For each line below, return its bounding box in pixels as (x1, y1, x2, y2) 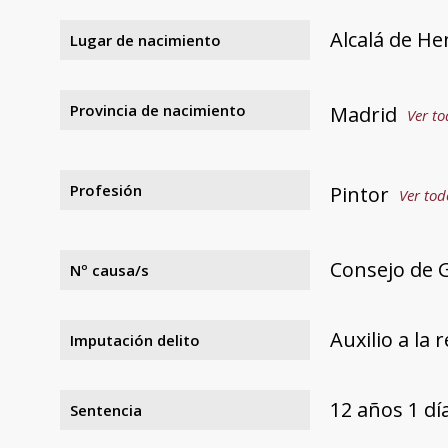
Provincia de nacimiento (70, 99, 246, 120)
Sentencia (70, 399, 142, 420)
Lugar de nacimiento (70, 29, 221, 50)
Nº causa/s (70, 259, 149, 280)
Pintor (330, 180, 389, 208)
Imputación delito (70, 329, 200, 350)
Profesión (70, 179, 142, 200)
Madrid (330, 100, 397, 128)
